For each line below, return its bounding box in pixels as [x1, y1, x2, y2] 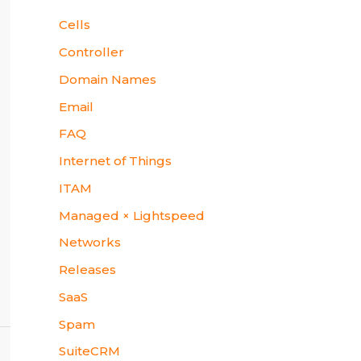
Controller [59, 44, 124, 60]
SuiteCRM [59, 343, 120, 359]
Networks [59, 234, 121, 251]
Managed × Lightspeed [59, 207, 205, 223]
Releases [59, 262, 116, 278]
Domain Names [59, 71, 156, 87]
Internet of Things [59, 153, 172, 169]
